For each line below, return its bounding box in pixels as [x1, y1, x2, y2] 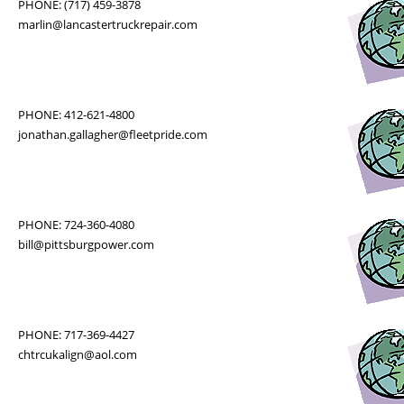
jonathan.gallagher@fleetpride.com [17, 126, 207, 142]
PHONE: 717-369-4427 [17, 326, 134, 343]
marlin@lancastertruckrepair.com [17, 16, 197, 32]
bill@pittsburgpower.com [17, 236, 154, 252]
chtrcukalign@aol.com [17, 346, 137, 363]
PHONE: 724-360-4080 [17, 216, 134, 233]
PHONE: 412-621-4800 [17, 106, 134, 123]
